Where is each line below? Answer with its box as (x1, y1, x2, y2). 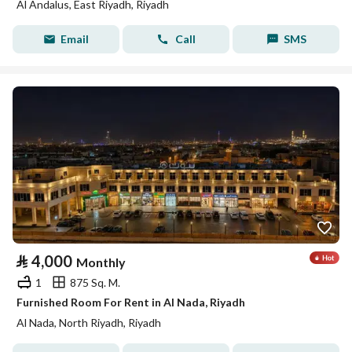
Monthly (76, 255, 126, 269)
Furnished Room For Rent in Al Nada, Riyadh (16, 295, 245, 309)
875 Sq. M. (70, 275, 120, 289)
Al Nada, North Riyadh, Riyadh (16, 316, 161, 329)
